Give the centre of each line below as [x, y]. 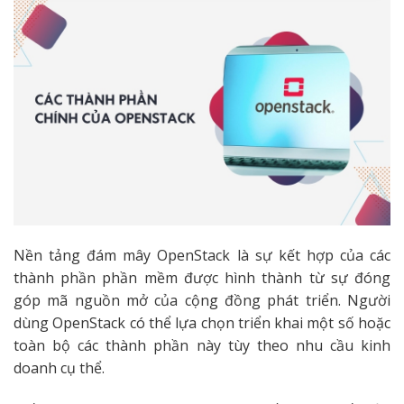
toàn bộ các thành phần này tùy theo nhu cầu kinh [202, 346]
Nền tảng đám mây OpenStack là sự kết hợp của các [202, 256]
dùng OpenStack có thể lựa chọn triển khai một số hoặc [202, 323]
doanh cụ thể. [59, 368]
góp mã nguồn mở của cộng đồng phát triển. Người [202, 301]
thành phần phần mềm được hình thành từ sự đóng [202, 278]
